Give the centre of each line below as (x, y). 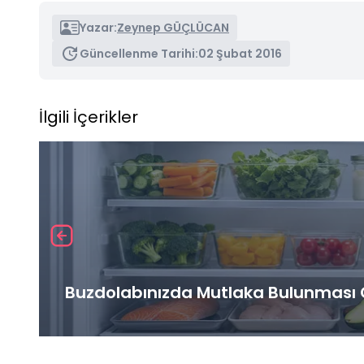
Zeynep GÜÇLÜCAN (173, 27)
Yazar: (98, 27)
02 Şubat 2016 (240, 53)
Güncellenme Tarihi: (139, 53)
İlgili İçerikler (89, 117)
